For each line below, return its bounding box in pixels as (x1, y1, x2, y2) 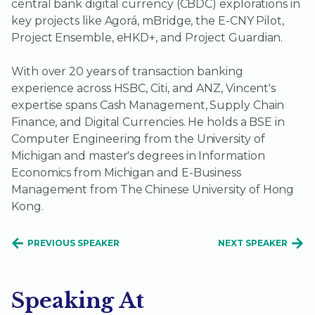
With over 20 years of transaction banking (11, 65, 243, 79)
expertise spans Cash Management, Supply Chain (11, 98, 285, 112)
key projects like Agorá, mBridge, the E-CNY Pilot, (11, 14, 285, 28)
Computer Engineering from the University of (11, 132, 265, 146)
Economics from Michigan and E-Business (11, 166, 241, 180)
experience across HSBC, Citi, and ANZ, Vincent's (11, 82, 276, 96)
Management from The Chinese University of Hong (11, 183, 295, 197)
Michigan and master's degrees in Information (11, 149, 265, 163)
